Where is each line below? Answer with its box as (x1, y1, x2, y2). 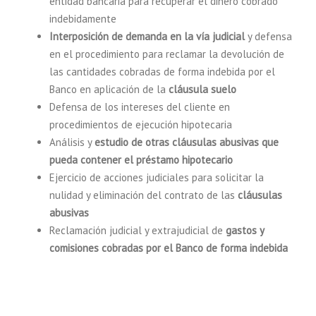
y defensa (248, 30, 292, 43)
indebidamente (49, 12, 116, 25)
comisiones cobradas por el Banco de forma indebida (49, 241, 288, 255)
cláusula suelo (169, 83, 236, 96)
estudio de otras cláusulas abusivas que (95, 135, 279, 149)
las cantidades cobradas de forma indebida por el (49, 65, 275, 78)
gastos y (226, 224, 264, 237)
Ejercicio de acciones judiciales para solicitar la (49, 171, 264, 184)
